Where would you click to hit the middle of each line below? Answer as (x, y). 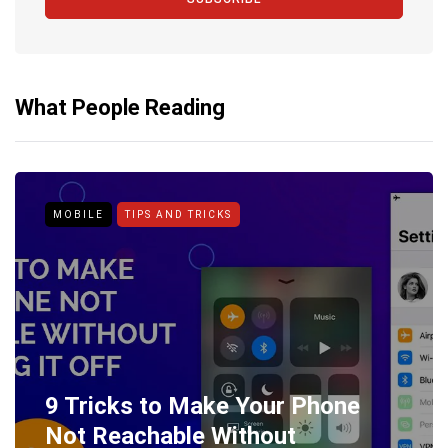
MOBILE (78, 214)
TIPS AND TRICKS (178, 214)
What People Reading (120, 107)
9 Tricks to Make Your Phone (202, 405)
